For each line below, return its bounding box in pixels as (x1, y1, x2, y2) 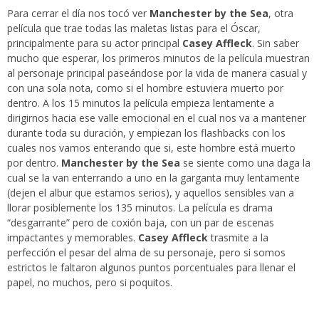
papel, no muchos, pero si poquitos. (7, 276, 172, 290)
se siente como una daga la (180, 156, 310, 170)
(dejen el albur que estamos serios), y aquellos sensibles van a (7, 186, 294, 200)
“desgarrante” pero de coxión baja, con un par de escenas (7, 216, 274, 230)
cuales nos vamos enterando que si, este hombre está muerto (7, 141, 296, 155)
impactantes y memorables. (7, 231, 138, 245)
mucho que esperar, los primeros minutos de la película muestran (7, 51, 310, 66)
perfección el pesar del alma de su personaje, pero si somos (7, 246, 286, 260)
